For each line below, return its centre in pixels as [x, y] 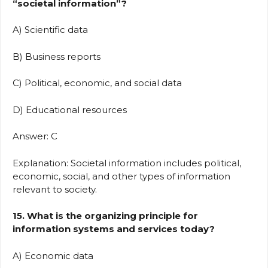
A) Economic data [55, 255]
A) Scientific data [53, 30]
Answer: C [37, 136]
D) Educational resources [72, 109]
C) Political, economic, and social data [100, 83]
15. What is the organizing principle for [105, 216]
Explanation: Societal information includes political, [127, 163]
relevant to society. [55, 189]
